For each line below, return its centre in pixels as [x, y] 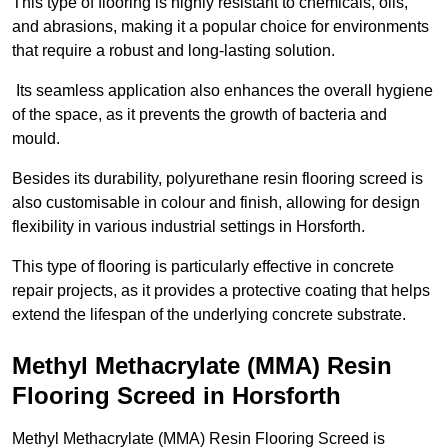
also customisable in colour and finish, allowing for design [216, 203]
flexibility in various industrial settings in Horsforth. [190, 227]
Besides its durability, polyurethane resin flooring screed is [217, 179]
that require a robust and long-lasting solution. [173, 51]
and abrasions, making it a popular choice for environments [220, 27]
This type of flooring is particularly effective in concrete [203, 267]
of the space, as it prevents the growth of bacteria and [199, 115]
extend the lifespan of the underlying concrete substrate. [209, 315]
